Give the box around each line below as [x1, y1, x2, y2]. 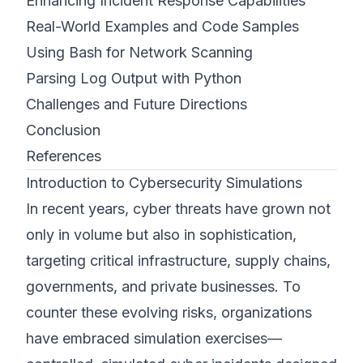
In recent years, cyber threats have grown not [26, 200, 331, 217]
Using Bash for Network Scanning [26, 44, 253, 61]
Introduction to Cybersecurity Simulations [26, 174, 302, 191]
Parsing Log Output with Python [26, 70, 241, 87]
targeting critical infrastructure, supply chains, [26, 252, 331, 269]
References [26, 147, 101, 164]
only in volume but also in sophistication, [26, 226, 297, 243]
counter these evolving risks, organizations [26, 304, 312, 321]
